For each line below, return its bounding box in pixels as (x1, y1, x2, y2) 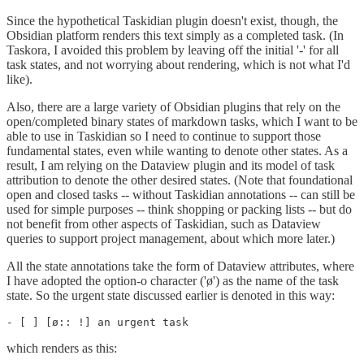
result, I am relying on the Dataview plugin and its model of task (6, 158, 335, 172)
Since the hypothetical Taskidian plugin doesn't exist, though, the (6, 13, 338, 28)
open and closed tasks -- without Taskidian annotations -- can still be (6, 187, 355, 201)
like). (6, 71, 32, 86)
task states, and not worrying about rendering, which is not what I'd (6, 57, 350, 71)
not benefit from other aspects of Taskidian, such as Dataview (6, 216, 321, 231)
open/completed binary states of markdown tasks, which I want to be (6, 114, 357, 128)
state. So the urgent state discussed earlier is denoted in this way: (6, 288, 335, 302)
